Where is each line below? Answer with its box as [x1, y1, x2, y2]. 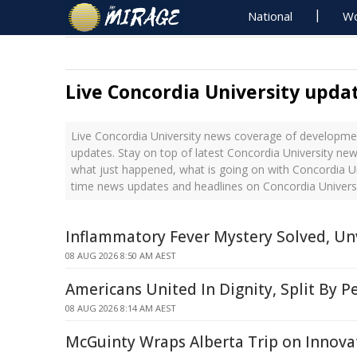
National [248, 8, 293, 24]
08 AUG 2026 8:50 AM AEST [65, 249, 176, 261]
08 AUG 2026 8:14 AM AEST [65, 302, 176, 314]
